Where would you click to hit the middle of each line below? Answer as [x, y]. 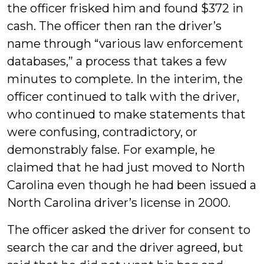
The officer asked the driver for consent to [129, 230]
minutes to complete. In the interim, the [125, 79]
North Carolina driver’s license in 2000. [119, 203]
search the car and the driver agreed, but [125, 247]
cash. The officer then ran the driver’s [114, 26]
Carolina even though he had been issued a [132, 185]
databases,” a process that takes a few [117, 61]
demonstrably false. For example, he [111, 150]
